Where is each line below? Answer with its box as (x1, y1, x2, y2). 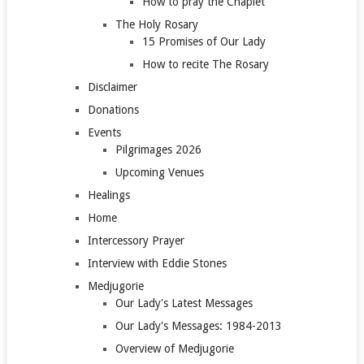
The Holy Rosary (115, 17, 198, 31)
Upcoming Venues (115, 165, 204, 179)
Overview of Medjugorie (115, 341, 234, 355)
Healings (87, 188, 130, 201)
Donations (87, 102, 139, 116)
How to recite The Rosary (142, 57, 270, 71)
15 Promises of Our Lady (142, 34, 266, 48)
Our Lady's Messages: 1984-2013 (115, 318, 282, 332)
